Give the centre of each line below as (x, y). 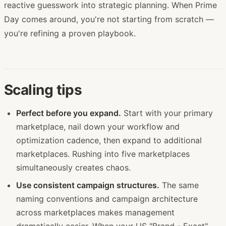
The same (179, 185)
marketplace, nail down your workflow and (98, 126)
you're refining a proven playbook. (70, 33)
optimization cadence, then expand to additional (109, 140)
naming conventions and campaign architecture (107, 199)
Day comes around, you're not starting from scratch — (109, 19)
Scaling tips (43, 90)
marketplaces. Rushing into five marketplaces (103, 154)
